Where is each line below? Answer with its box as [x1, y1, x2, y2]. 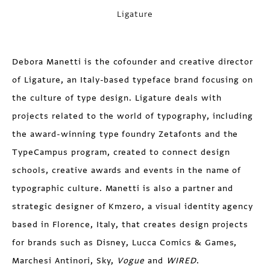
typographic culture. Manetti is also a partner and [12, 183, 234, 194]
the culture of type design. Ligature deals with [12, 92, 222, 104]
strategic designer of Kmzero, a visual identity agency [12, 201, 254, 212]
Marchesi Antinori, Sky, [12, 255, 118, 266]
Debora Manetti [12, 56, 81, 67]
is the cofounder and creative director [84, 56, 254, 67]
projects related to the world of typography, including [12, 110, 254, 122]
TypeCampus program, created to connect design [12, 146, 230, 158]
